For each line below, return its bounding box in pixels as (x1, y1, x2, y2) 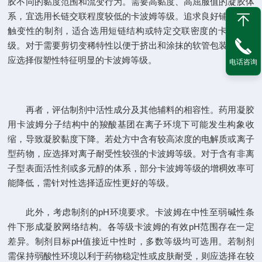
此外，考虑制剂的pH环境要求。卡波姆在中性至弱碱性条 (8, 207, 254, 217)
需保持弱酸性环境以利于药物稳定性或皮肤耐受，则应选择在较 (8, 251, 254, 261)
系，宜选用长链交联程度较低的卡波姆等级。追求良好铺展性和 (8, 11, 254, 21)
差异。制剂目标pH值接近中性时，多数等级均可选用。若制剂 (8, 236, 254, 246)
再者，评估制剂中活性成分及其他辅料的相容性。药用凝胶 (8, 105, 254, 115)
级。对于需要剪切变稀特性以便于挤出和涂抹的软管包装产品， (8, 40, 254, 50)
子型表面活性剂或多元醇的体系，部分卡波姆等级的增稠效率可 (8, 163, 254, 173)
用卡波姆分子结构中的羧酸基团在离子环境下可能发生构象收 (8, 119, 254, 129)
